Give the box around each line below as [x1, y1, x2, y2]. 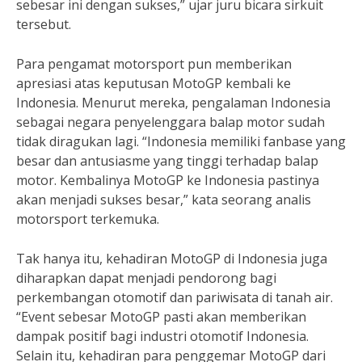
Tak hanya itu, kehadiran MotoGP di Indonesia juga [16, 250, 327, 267]
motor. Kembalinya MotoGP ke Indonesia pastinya [16, 171, 319, 189]
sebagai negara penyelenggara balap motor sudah [16, 113, 325, 131]
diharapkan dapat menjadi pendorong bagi [16, 269, 276, 287]
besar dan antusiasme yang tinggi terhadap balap [16, 152, 318, 170]
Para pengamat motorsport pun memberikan [16, 55, 292, 73]
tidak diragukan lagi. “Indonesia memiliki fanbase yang [16, 133, 346, 150]
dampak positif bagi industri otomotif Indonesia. [16, 327, 309, 345]
